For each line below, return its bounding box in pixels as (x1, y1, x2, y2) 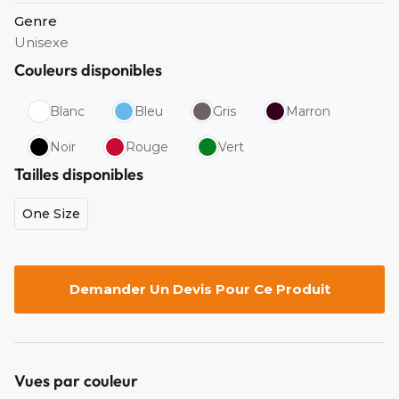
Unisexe (14, 33, 69, 51)
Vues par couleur (14, 370, 138, 391)
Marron (286, 102, 330, 119)
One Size (22, 205, 80, 222)
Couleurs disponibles (14, 59, 162, 80)
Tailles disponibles (14, 163, 143, 184)
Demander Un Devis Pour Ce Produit (69, 280, 330, 297)
